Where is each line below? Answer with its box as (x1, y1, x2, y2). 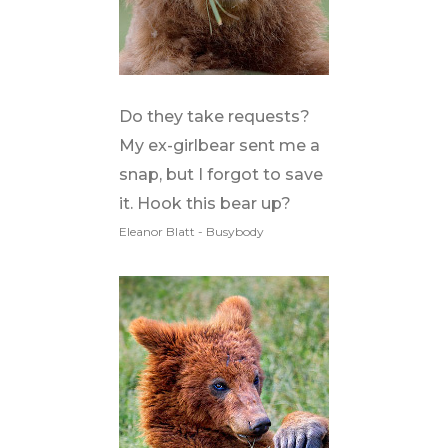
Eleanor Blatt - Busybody (118, 224, 264, 239)
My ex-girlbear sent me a (118, 136, 320, 155)
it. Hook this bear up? (118, 194, 291, 213)
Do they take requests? (118, 107, 310, 126)
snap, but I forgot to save (118, 165, 323, 184)
